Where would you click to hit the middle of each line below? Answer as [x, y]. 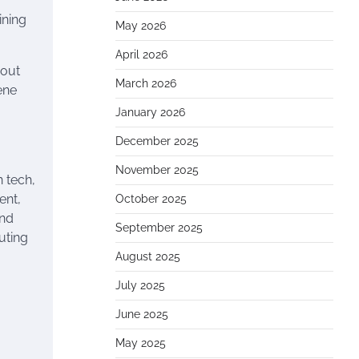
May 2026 [141, 26]
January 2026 [150, 112]
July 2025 [140, 285]
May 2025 [141, 343]
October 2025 [151, 199]
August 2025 [148, 256]
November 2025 [157, 170]
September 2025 [159, 228]
